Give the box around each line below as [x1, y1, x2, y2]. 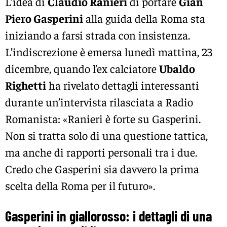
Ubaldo [159, 61, 195, 75]
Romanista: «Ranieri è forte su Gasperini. [5, 111, 201, 126]
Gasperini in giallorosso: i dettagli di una [5, 207, 212, 224]
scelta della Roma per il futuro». [5, 178, 155, 193]
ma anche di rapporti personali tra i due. [5, 144, 197, 159]
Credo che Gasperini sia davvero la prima [5, 161, 199, 176]
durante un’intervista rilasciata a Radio [5, 94, 193, 109]
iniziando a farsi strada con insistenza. [5, 27, 190, 42]
